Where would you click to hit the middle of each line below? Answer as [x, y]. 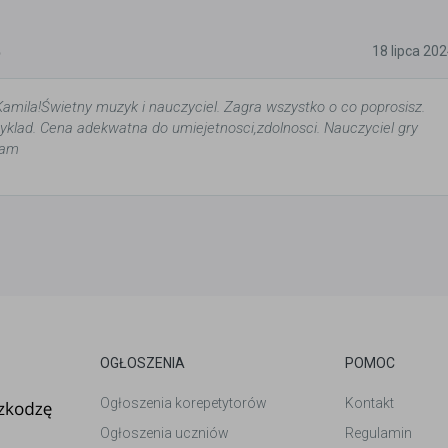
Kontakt [369, 403]
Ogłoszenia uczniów [164, 433]
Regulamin [378, 433]
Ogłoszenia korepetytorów [183, 403]
